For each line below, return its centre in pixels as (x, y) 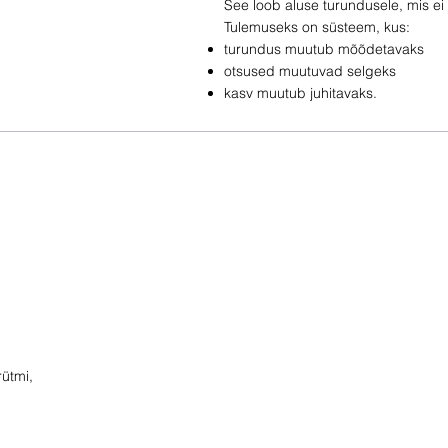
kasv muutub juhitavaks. (300, 92)
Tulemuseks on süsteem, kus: (317, 26)
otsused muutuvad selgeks (310, 70)
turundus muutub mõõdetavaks (324, 48)
